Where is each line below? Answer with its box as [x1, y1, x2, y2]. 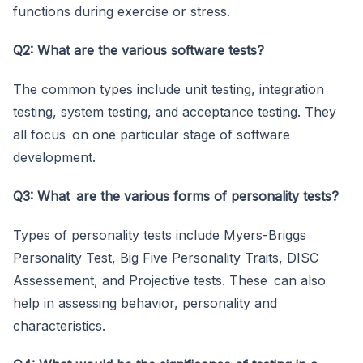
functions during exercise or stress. [13, 2, 230, 19]
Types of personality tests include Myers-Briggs [13, 226, 306, 243]
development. [13, 148, 96, 165]
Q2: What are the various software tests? [13, 41, 264, 58]
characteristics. [13, 317, 105, 334]
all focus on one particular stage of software [13, 126, 290, 143]
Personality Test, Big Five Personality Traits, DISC [13, 249, 318, 266]
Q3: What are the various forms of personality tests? [13, 187, 339, 204]
